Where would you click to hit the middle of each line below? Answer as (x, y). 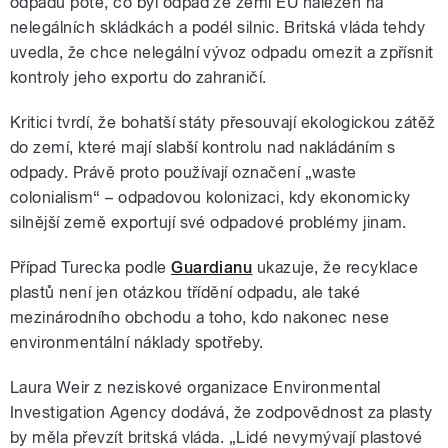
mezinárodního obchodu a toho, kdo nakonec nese (200, 317)
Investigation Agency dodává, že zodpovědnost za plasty (221, 412)
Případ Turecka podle (91, 267)
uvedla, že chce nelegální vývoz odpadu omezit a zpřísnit (222, 52)
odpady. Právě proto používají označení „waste (183, 172)
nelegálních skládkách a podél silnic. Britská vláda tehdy (218, 27)
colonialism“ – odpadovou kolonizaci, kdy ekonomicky (210, 197)
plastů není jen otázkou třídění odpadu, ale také (185, 292)
